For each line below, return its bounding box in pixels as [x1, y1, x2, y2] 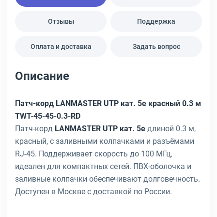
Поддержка [137, 17, 175, 25]
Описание [15, 69, 69, 83]
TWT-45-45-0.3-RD [15, 111, 80, 121]
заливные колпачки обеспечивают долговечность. [15, 174, 200, 184]
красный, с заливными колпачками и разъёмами [15, 137, 194, 146]
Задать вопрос [132, 43, 180, 50]
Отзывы [47, 17, 74, 25]
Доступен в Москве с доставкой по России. [15, 187, 172, 196]
